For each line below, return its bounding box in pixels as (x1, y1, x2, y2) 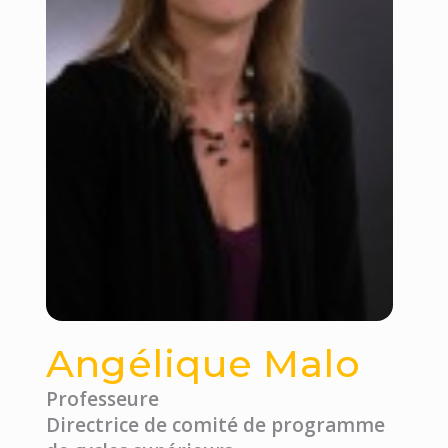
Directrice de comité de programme (45, 411, 385, 438)
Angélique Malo (45, 339, 361, 387)
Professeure (45, 385, 159, 412)
